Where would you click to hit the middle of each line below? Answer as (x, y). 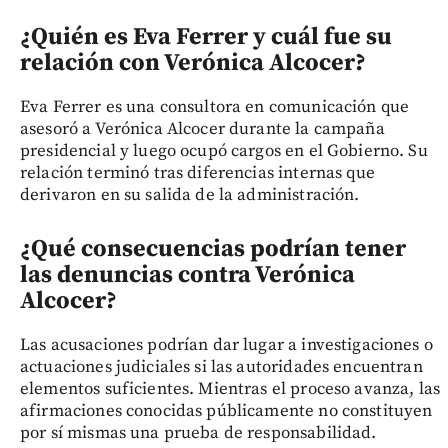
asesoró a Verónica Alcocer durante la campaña (202, 129)
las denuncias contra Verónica (187, 275)
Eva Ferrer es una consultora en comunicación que (215, 107)
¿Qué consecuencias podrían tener (213, 249)
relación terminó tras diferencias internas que (197, 173)
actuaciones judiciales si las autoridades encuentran (221, 367)
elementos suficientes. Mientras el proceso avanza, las (230, 389)
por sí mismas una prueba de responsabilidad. (198, 433)
